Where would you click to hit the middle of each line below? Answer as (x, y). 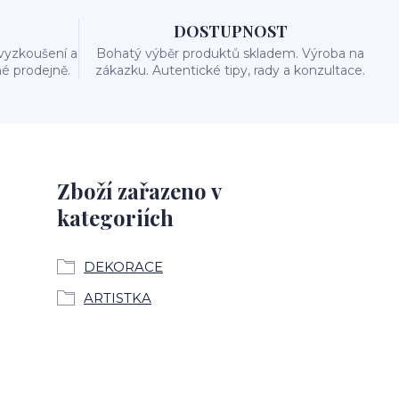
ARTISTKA (118, 298)
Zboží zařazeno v (139, 191)
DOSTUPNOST (230, 31)
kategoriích (115, 217)
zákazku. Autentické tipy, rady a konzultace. (231, 70)
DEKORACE (123, 267)
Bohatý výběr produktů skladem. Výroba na (231, 53)
